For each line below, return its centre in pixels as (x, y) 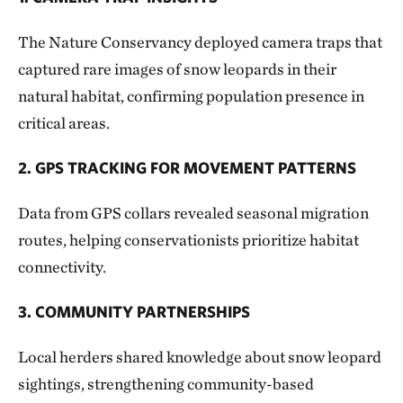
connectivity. (62, 266)
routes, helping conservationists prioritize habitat (188, 239)
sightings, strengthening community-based (166, 383)
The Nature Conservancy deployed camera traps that (200, 41)
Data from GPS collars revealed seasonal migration (193, 212)
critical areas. (64, 122)
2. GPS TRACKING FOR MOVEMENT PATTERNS (187, 167)
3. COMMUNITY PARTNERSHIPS (134, 311)
